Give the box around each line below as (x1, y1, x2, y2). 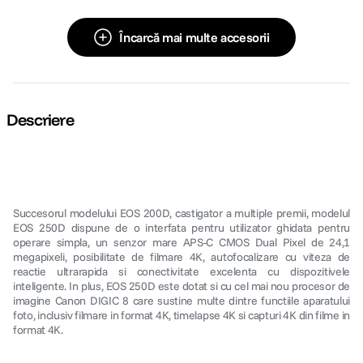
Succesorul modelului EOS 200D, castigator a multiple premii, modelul (13, 206, 350, 220)
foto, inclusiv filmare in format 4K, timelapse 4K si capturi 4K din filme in (13, 308, 350, 322)
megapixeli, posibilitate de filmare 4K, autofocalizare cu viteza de (13, 250, 350, 264)
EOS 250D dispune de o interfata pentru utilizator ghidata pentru (13, 220, 350, 235)
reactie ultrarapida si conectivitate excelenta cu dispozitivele (13, 264, 350, 279)
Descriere (6, 109, 74, 130)
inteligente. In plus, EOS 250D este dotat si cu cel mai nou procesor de (13, 279, 350, 293)
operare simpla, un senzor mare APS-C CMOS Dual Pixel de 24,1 (13, 235, 350, 250)
